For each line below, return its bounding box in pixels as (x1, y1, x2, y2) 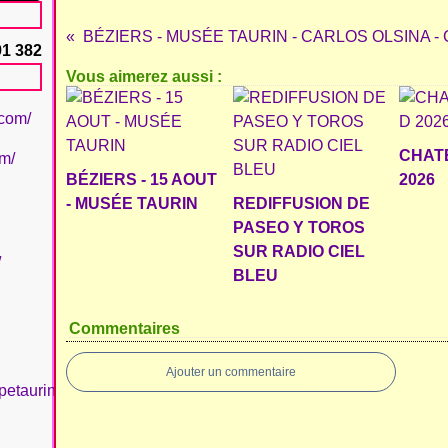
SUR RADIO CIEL (232, 243, 365, 260)
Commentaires (69, 320, 180, 337)
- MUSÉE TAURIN (66, 195, 198, 212)
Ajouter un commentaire (166, 365, 296, 379)
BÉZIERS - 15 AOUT (66, 171, 217, 188)
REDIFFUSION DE (232, 195, 370, 212)
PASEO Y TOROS (232, 219, 365, 236)
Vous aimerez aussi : (66, 68, 222, 85)
